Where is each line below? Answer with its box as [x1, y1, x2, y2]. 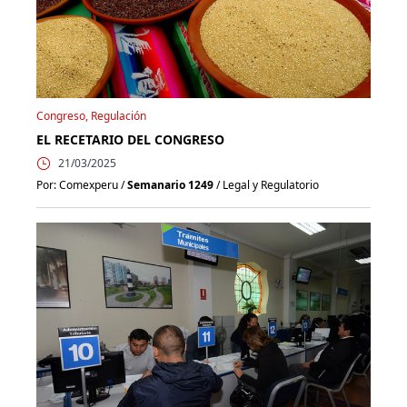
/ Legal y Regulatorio [213, 176, 319, 193]
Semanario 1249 [127, 176, 213, 193]
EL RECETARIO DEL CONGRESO [36, 130, 224, 148]
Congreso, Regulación [36, 107, 146, 124]
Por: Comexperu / [36, 176, 127, 193]
